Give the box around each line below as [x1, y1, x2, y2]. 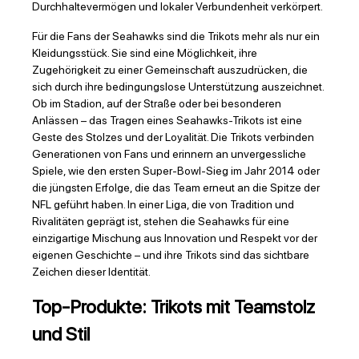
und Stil [32, 323, 90, 346]
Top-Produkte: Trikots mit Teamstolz [32, 296, 315, 319]
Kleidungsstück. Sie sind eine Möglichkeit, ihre [32, 46, 257, 60]
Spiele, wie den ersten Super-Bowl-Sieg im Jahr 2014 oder [32, 164, 320, 178]
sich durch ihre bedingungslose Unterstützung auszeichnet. [32, 80, 324, 94]
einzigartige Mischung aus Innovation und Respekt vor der [32, 232, 317, 245]
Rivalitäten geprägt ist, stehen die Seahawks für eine [32, 215, 289, 228]
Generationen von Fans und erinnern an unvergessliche [32, 147, 306, 161]
